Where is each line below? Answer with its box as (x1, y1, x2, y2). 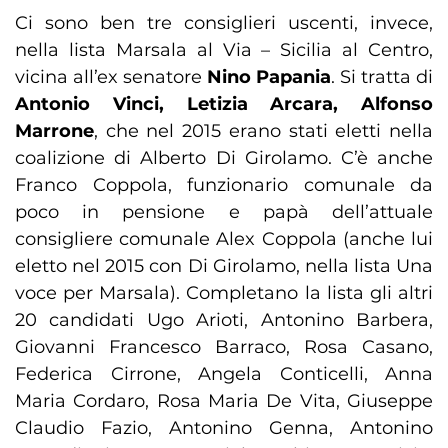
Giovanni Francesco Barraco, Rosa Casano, (15, 336, 433, 359)
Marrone (15, 120, 94, 143)
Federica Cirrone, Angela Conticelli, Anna (15, 363, 433, 386)
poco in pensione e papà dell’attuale (15, 201, 433, 224)
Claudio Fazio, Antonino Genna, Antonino (15, 417, 433, 440)
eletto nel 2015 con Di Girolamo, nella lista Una (15, 255, 433, 278)
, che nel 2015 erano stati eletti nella (94, 120, 433, 143)
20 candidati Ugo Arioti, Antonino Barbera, (15, 309, 433, 332)
